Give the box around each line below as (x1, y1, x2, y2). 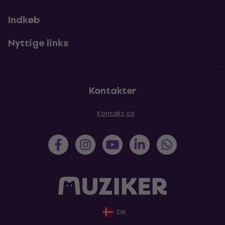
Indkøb (8, 12, 40, 28)
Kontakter (88, 83, 137, 98)
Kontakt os (96, 108, 135, 119)
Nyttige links (8, 35, 68, 51)
